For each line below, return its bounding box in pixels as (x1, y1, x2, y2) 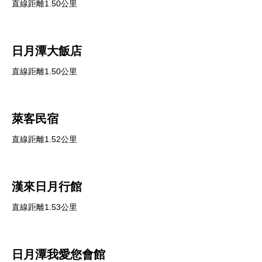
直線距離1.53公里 (12, 202, 77, 212)
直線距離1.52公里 (12, 135, 77, 144)
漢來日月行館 (12, 180, 82, 193)
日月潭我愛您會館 (12, 248, 105, 261)
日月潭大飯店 (12, 44, 82, 57)
